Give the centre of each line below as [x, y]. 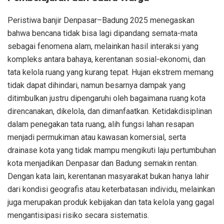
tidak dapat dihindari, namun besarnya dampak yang [96, 85]
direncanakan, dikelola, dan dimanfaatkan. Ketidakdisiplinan [110, 111]
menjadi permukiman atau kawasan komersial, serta [97, 137]
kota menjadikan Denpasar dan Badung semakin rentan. [103, 163]
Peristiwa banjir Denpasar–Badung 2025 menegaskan [101, 20]
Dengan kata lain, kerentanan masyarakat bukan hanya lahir [108, 176]
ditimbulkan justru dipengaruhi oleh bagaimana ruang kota [106, 98]
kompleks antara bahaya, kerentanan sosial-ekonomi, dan [106, 59]
